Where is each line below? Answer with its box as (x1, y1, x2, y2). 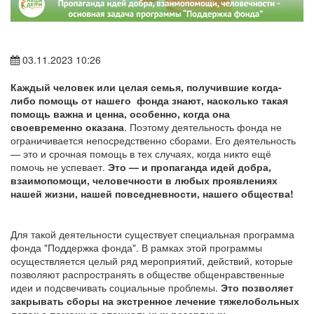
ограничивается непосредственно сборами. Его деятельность (11, 133, 296, 148)
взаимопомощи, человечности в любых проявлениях (11, 173, 278, 188)
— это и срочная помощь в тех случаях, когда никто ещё (11, 146, 271, 161)
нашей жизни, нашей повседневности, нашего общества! (11, 186, 296, 201)
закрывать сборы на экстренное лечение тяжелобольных (11, 294, 299, 308)
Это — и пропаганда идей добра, (108, 160, 271, 175)
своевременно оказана (11, 120, 124, 135)
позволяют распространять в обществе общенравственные (11, 267, 285, 282)
